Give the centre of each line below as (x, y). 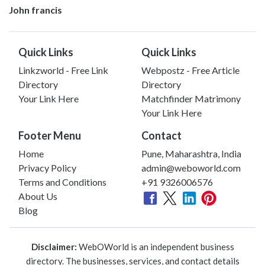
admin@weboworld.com (191, 167)
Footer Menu (50, 135)
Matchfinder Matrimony (191, 98)
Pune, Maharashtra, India (191, 153)
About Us (38, 196)
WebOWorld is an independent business (155, 246)
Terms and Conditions (62, 182)
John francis (35, 9)
